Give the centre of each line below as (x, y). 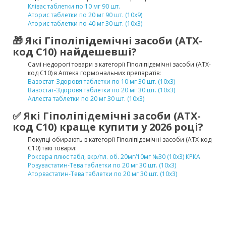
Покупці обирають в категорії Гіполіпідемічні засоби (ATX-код (120, 139)
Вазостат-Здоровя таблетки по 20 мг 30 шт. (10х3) (101, 90)
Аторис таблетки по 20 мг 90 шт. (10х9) (85, 15)
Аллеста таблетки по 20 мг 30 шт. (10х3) (86, 99)
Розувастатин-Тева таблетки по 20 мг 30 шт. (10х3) (102, 165)
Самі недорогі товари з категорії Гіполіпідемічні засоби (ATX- (119, 64)
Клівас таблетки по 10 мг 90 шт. (74, 6)
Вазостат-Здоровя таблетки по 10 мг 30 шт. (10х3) (101, 81)
